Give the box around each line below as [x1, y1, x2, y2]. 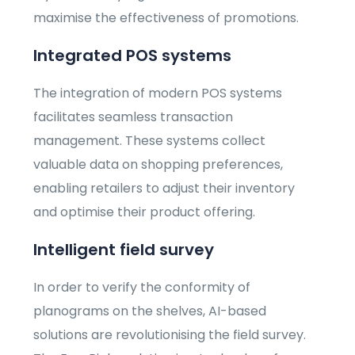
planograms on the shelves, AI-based [33, 302, 267, 321]
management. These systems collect [33, 132, 266, 151]
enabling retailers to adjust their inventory [33, 179, 296, 198]
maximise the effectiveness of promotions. [33, 9, 300, 28]
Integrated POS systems [33, 44, 232, 67]
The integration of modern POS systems [33, 84, 283, 103]
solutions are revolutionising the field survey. [33, 326, 307, 345]
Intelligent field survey [33, 239, 215, 261]
